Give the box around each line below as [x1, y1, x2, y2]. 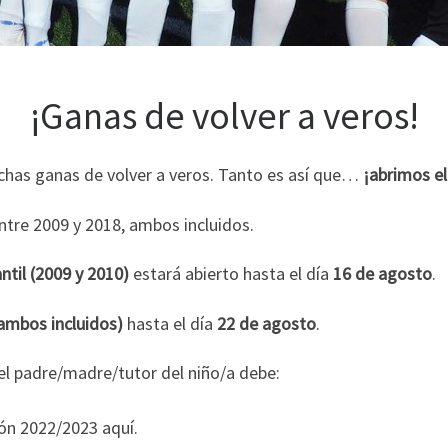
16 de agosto [333, 262, 432, 286]
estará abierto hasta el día [129, 262, 333, 286]
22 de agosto [217, 311, 316, 335]
